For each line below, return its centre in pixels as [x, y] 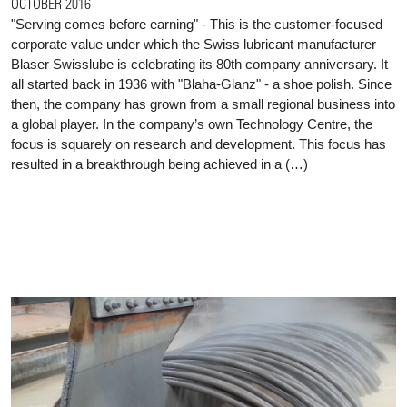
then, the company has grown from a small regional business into [203, 104]
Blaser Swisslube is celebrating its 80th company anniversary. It [199, 64]
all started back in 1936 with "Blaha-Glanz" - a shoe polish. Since [201, 84]
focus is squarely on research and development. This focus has [199, 144]
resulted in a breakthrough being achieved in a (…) [159, 164]
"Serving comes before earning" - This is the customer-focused [197, 24]
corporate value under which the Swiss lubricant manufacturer [194, 44]
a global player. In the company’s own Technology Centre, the [192, 124]
